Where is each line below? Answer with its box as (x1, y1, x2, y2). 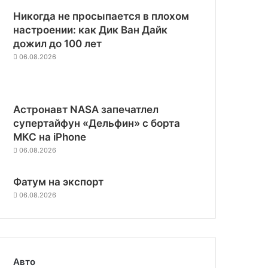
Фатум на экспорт (13, 175, 104, 188)
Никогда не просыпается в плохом (13, 10, 190, 22)
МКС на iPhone (13, 130, 87, 143)
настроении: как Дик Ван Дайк (13, 23, 168, 36)
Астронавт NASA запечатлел (13, 103, 159, 115)
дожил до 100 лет (13, 37, 102, 50)
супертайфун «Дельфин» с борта (13, 117, 181, 129)
